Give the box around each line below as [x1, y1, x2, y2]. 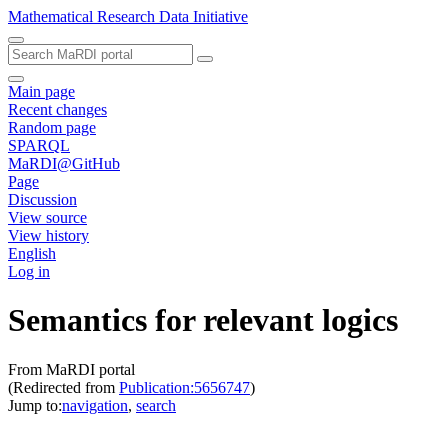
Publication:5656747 [119, 378, 250, 396]
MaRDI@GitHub [8, 155, 120, 172]
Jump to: [8, 396, 62, 414]
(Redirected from [8, 378, 119, 396]
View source [8, 209, 87, 226]
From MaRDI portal [8, 360, 135, 378]
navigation [62, 396, 128, 414]
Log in [8, 263, 50, 280]
